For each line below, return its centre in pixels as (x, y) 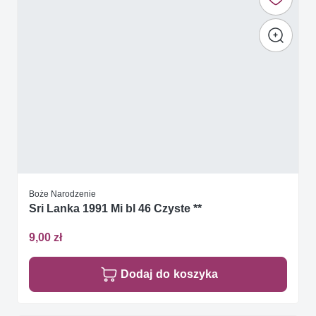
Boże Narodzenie (62, 193)
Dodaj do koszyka (169, 274)
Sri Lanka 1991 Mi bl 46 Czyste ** (115, 208)
